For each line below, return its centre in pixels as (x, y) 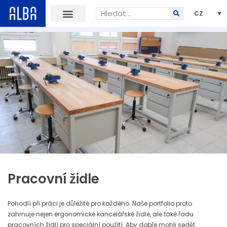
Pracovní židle (53, 179)
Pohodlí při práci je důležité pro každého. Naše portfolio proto (100, 203)
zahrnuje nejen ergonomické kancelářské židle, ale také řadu (101, 214)
